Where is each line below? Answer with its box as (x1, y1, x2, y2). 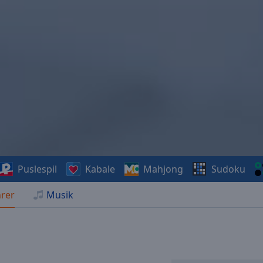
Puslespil (17, 163, 57, 176)
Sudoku (211, 163, 245, 176)
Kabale (85, 163, 115, 176)
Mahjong (143, 163, 183, 176)
